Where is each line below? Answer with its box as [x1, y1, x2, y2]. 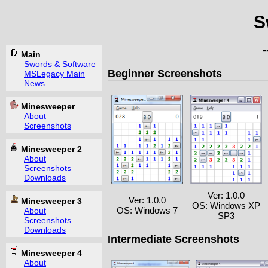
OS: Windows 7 [117, 205, 178, 216]
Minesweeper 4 [19, 248, 82, 258]
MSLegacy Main [24, 69, 85, 79]
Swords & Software [24, 59, 96, 69]
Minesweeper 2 [19, 144, 82, 154]
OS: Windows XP [192, 200, 260, 211]
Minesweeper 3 [19, 196, 82, 206]
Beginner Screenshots [108, 67, 222, 80]
